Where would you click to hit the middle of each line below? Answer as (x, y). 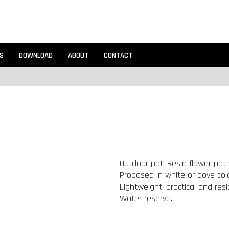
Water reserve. (146, 199)
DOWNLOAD (36, 55)
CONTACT (118, 55)
